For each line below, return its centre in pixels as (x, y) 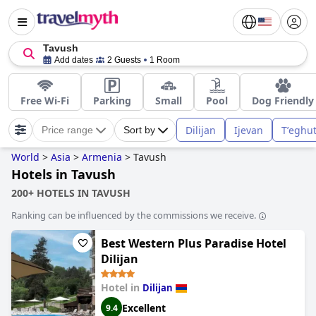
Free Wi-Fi (45, 101)
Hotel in (122, 287)
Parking (112, 101)
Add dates (74, 60)
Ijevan (249, 130)
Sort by (139, 130)
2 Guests (124, 60)
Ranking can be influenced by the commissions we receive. (134, 215)
